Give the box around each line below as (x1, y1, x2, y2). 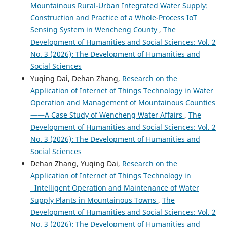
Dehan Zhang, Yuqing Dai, (30, 159, 122, 169)
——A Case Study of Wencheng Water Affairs (30, 110, 184, 120)
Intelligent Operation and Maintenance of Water (30, 183, 199, 193)
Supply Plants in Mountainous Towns (30, 195, 158, 205)
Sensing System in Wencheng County (30, 25, 159, 35)
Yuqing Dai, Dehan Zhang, (30, 73, 122, 84)
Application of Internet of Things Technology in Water (30, 86, 213, 96)
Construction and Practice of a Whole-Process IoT (30, 13, 197, 23)
